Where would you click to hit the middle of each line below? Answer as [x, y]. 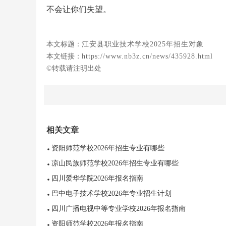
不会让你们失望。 [79, 9]
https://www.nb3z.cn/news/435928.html [147, 56]
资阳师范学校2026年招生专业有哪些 [108, 148]
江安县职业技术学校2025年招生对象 [143, 44]
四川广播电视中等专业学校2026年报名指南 [119, 209]
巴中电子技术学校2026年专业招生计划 [111, 193]
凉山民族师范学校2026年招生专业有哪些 [115, 163]
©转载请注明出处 [74, 68]
